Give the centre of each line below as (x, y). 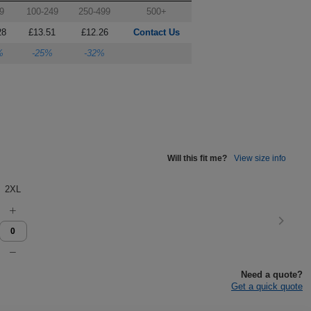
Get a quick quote (267, 286)
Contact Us (156, 32)
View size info (260, 158)
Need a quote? (272, 275)
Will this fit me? (197, 158)
